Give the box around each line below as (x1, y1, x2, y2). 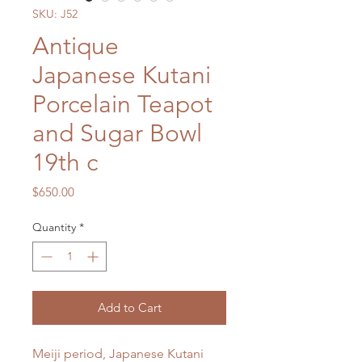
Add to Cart (97, 300, 162, 316)
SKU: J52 (32, 6, 78, 22)
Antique (32, 32, 119, 61)
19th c (32, 148, 98, 178)
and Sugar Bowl (32, 119, 202, 149)
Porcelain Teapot (32, 90, 213, 120)
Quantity (32, 220, 76, 235)
